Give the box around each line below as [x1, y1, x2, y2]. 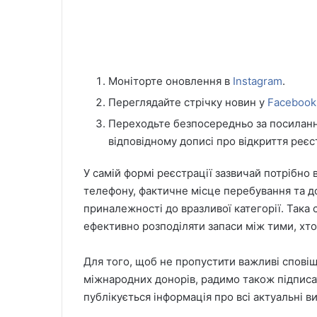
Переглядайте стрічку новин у [108, 95, 267, 109]
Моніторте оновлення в [108, 74, 233, 88]
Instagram [233, 74, 282, 88]
